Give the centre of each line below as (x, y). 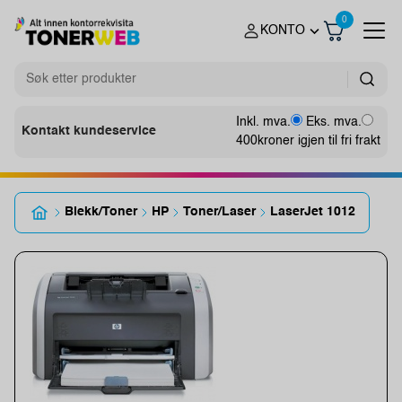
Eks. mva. (334, 122)
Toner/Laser (219, 212)
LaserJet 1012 (313, 212)
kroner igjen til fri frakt (319, 140)
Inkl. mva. (263, 122)
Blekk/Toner (101, 212)
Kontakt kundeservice (89, 131)
